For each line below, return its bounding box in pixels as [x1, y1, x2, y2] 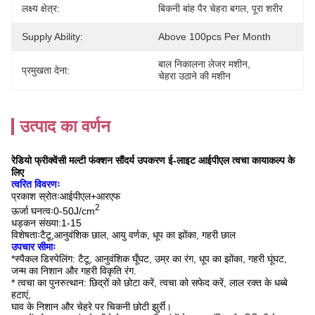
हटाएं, [11, 288, 31, 300]
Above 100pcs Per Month [158, 31, 271, 42]
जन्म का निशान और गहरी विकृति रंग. [11, 264, 136, 276]
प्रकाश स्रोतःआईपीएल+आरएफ [11, 191, 120, 202]
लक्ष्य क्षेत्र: [22, 3, 60, 14]
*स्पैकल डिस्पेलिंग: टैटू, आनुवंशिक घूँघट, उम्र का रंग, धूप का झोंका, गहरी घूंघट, [11, 252, 287, 264]
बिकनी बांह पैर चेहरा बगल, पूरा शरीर [158, 3, 283, 14]
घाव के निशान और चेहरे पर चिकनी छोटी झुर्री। [11, 300, 172, 312]
